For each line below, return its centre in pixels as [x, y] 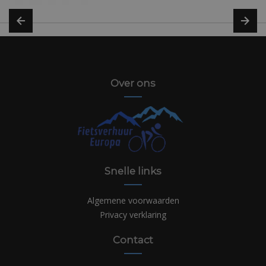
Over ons [133, 83]
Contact [133, 240]
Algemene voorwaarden [133, 200]
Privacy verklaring [133, 214]
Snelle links [133, 171]
